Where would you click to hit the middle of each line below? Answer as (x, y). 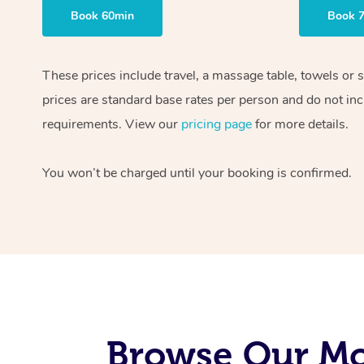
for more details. (300, 124)
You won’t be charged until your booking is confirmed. (197, 173)
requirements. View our (112, 124)
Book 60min (102, 15)
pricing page (217, 124)
